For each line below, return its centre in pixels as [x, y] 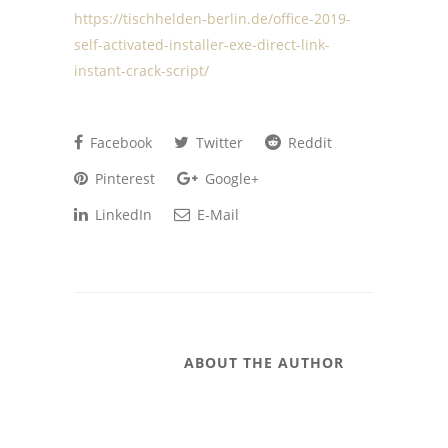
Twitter [217, 142]
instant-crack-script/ [141, 70]
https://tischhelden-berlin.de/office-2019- [212, 18]
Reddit [308, 142]
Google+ [230, 178]
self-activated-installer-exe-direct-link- [202, 44]
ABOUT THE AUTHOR [264, 362]
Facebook [119, 142]
